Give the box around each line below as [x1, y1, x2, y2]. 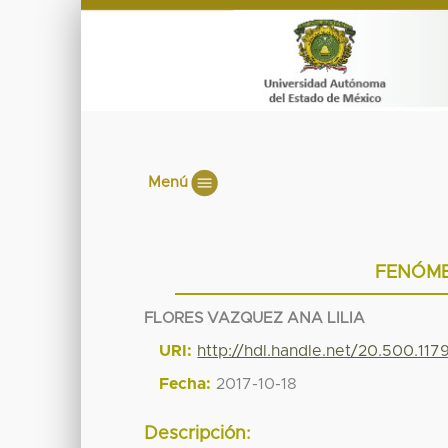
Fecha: [159, 375, 212, 392]
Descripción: [144, 425, 252, 444]
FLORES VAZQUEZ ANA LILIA [144, 310, 366, 326]
